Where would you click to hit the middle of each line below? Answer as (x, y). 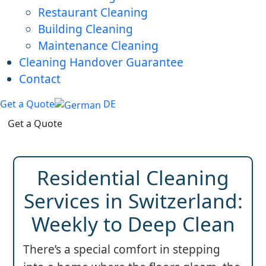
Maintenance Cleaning (98, 46)
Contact (40, 79)
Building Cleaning (85, 29)
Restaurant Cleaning (93, 13)
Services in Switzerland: (133, 200)
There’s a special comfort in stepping (122, 249)
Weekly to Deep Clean (133, 224)
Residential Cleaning (133, 177)
